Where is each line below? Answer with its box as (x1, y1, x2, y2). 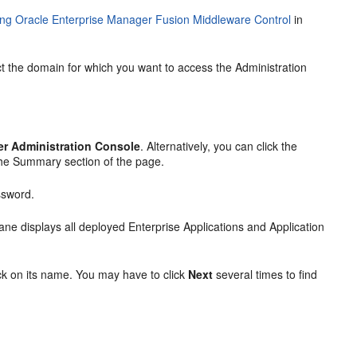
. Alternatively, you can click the (140, 138, 298, 154)
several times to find (213, 266, 318, 282)
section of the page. (61, 153, 165, 169)
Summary (13, 153, 62, 169)
